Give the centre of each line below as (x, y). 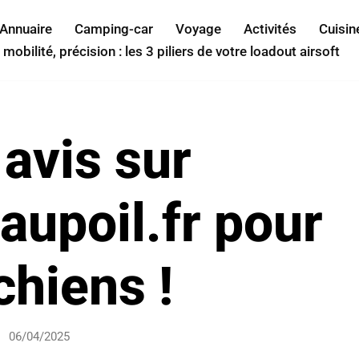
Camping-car (114, 29)
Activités (270, 29)
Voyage (198, 29)
